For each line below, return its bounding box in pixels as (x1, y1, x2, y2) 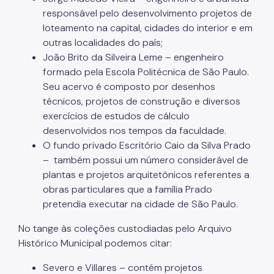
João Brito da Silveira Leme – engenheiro (43, 50, 224, 64)
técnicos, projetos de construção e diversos (43, 94, 240, 108)
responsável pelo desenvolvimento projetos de (43, 6, 252, 20)
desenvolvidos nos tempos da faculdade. (43, 124, 226, 137)
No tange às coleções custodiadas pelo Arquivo (18, 221, 232, 235)
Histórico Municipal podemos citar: (18, 236, 174, 250)
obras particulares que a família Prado (43, 182, 212, 196)
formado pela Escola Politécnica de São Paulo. (43, 65, 249, 78)
